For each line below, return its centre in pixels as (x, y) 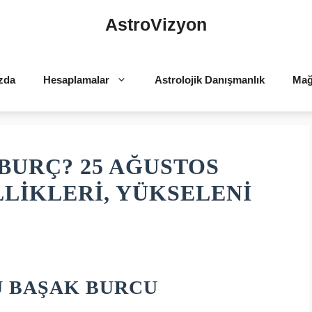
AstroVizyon (156, 24)
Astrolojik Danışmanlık (209, 80)
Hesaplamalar (76, 80)
